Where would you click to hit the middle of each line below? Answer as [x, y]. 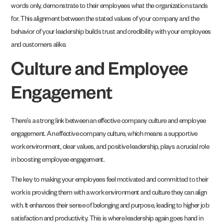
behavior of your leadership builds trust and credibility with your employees [111, 33]
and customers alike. [39, 46]
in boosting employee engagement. [58, 161]
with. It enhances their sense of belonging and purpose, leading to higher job [110, 207]
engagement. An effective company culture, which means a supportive [104, 135]
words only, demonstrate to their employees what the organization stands [110, 7]
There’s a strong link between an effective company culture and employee [109, 122]
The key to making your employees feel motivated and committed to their [110, 181]
